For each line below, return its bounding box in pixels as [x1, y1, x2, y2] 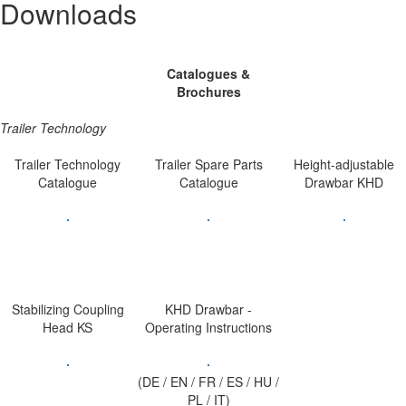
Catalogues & [167, 63, 250, 82]
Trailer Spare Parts [154, 154, 263, 173]
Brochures [176, 82, 241, 101]
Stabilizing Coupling [11, 299, 124, 318]
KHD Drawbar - [165, 299, 252, 318]
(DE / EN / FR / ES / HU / [138, 372, 279, 391]
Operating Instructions [145, 317, 272, 336]
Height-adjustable [294, 154, 394, 173]
